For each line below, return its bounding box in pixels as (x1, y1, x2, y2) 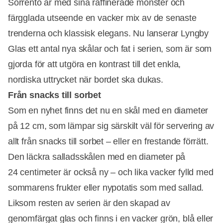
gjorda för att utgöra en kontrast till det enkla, (8, 59, 181, 69)
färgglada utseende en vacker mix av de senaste (8, 12, 197, 23)
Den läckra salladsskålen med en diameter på (8, 151, 186, 162)
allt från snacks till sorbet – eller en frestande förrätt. (8, 136, 209, 146)
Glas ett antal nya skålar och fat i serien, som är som (8, 43, 212, 54)
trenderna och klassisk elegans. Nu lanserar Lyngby (8, 28, 209, 38)
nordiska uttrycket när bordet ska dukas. (8, 74, 163, 85)
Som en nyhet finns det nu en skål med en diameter (8, 105, 209, 115)
